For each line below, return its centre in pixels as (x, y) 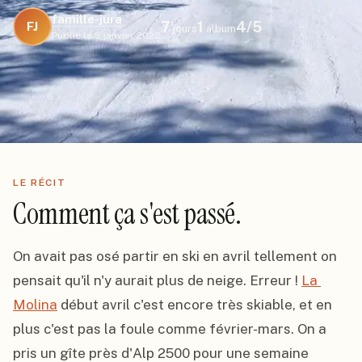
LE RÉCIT (40, 183)
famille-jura (87, 19)
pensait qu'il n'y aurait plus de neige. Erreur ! (157, 280)
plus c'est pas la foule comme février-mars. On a (170, 329)
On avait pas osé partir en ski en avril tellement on (175, 256)
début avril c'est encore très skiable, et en (195, 305)
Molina (35, 305)
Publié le (72, 36)
